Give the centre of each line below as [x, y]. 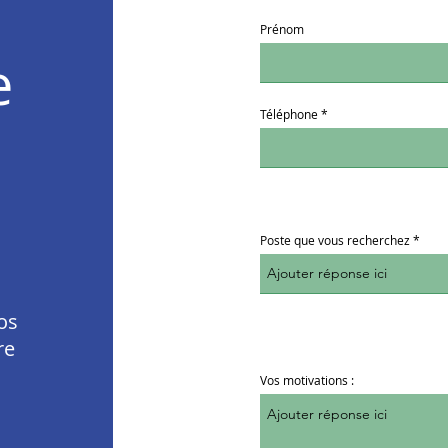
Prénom [281, 29]
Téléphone [288, 114]
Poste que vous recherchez [334, 240]
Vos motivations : [306, 380]
